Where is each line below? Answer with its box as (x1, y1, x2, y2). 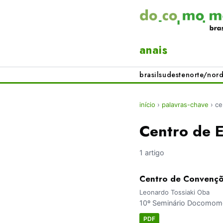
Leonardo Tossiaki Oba (139, 188, 210, 197)
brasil (139, 70, 159, 80)
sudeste (159, 70, 186, 80)
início (139, 101, 155, 109)
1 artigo (139, 148, 164, 157)
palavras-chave (162, 101, 209, 109)
